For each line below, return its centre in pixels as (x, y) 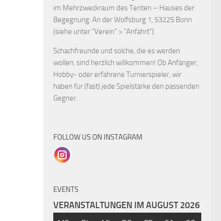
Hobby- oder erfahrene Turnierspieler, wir (117, 74)
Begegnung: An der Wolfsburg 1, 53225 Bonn (123, 20)
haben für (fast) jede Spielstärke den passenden (126, 86)
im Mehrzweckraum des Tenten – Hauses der (124, 8)
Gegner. (65, 98)
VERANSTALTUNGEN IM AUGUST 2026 (127, 205)
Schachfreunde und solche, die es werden (117, 51)
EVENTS (66, 189)
